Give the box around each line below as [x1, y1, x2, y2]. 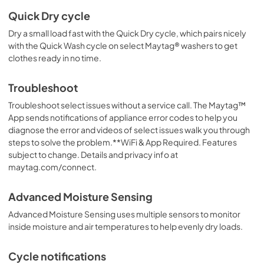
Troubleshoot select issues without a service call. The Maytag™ [8, 99, 246, 110]
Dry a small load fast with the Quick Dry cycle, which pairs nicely [8, 27, 246, 38]
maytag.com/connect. [8, 161, 97, 172]
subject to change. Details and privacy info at [8, 148, 178, 160]
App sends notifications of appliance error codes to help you [8, 111, 237, 123]
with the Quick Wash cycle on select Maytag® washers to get [8, 39, 237, 51]
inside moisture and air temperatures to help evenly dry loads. [8, 220, 243, 232]
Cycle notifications [8, 249, 106, 263]
